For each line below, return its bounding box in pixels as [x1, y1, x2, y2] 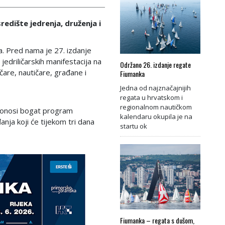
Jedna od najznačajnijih [120, 83, 191, 92]
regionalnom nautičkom [120, 102, 192, 111]
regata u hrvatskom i [120, 92, 183, 102]
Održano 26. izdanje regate [120, 59, 191, 70]
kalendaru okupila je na [120, 111, 192, 121]
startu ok [120, 121, 147, 131]
